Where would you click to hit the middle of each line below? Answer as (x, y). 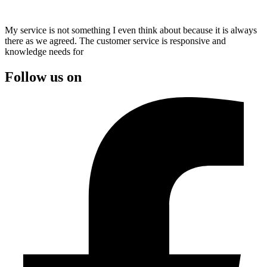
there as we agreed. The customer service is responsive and (115, 41)
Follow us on (43, 77)
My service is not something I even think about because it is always (131, 30)
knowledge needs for (44, 52)
